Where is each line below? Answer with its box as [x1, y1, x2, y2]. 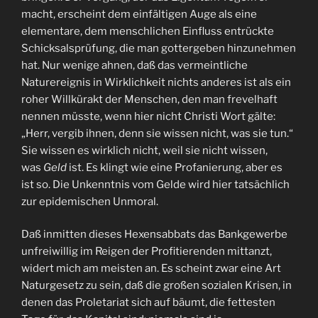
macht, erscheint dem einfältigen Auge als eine [21, 7, 257, 21]
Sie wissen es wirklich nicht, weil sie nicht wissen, [21, 143, 268, 157]
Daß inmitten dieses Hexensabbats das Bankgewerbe [21, 228, 287, 241]
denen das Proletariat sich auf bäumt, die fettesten [21, 296, 275, 309]
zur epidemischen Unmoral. [21, 194, 158, 208]
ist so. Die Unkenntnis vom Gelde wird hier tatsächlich [21, 177, 290, 191]
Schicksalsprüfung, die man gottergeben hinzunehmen [21, 41, 296, 55]
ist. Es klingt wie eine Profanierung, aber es [67, 160, 283, 174]
